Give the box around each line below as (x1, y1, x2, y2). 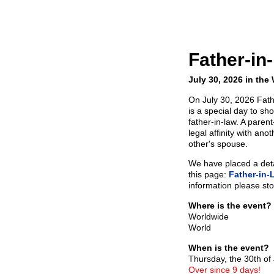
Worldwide (188, 211, 229, 221)
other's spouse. (188, 138, 248, 149)
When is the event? (188, 242, 269, 253)
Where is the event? (188, 200, 272, 210)
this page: (188, 169, 229, 179)
